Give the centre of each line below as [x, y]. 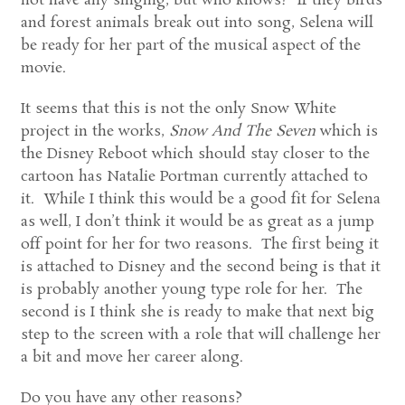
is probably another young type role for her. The [191, 290]
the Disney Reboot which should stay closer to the [195, 154]
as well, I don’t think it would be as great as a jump [197, 222]
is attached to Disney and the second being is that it [200, 267]
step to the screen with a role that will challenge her [200, 335]
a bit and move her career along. [132, 358]
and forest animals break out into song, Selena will [197, 23]
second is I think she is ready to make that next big [197, 312]
